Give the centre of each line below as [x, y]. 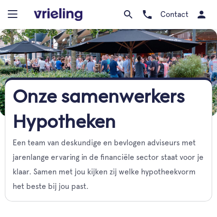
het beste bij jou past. [51, 186]
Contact [174, 14]
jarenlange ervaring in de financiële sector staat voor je [108, 157]
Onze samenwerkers [99, 98]
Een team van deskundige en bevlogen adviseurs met [104, 143]
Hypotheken [64, 123]
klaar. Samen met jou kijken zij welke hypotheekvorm [104, 172]
